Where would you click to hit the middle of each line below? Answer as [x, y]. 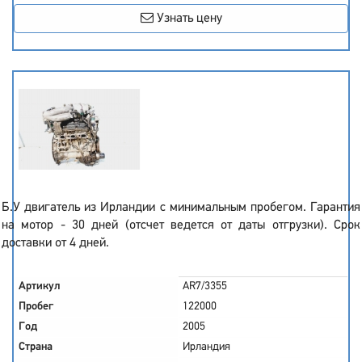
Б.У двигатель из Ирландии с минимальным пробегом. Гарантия [181, 208]
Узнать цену [187, 19]
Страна [36, 347]
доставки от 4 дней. [55, 243]
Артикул [40, 286]
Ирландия [206, 347]
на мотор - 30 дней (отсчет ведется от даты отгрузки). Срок [181, 225]
